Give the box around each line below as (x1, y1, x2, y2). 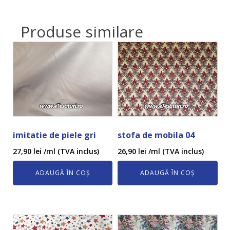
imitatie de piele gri (13, 129, 96, 141)
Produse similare (21, 21, 143, 42)
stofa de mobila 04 (118, 129, 195, 141)
